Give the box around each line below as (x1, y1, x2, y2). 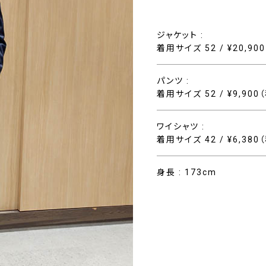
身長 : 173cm (157, 167, 217, 177)
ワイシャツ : (157, 122, 205, 131)
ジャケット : (157, 30, 204, 40)
